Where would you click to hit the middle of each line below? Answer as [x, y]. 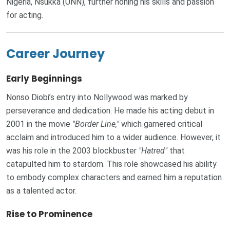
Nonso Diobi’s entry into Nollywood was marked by [97, 98]
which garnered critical [161, 124]
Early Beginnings [44, 78]
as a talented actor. [41, 191]
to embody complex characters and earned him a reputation [114, 178]
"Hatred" [153, 151]
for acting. [25, 15]
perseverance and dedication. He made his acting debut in [110, 111]
